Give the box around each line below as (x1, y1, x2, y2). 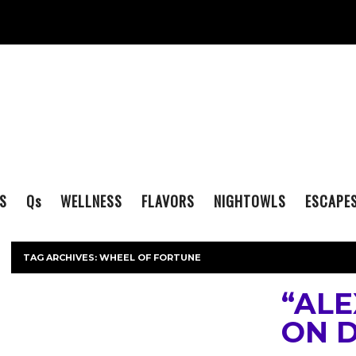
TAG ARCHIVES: (23, 252, 99, 263)
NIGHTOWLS (214, 191, 286, 211)
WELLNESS (60, 191, 122, 211)
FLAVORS (141, 191, 195, 211)
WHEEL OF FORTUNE (99, 252, 201, 263)
